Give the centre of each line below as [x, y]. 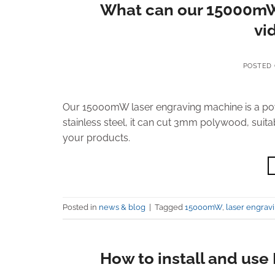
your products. [96, 137]
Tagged [170, 207]
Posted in [81, 207]
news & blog [122, 207]
